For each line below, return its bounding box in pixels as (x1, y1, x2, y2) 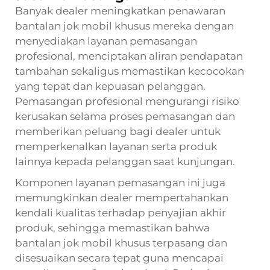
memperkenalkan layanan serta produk (15, 140, 217, 152)
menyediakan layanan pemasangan (15, 34, 197, 47)
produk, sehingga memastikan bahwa (15, 221, 210, 234)
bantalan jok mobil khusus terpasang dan (15, 236, 227, 249)
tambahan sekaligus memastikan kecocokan (15, 64, 244, 77)
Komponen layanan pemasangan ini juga (15, 176, 225, 189)
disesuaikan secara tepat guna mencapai (15, 251, 224, 264)
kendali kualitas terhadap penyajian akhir (15, 206, 226, 219)
